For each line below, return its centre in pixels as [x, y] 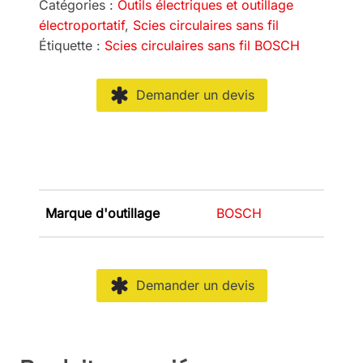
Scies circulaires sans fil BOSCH [202, 45]
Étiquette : [72, 45]
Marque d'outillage [102, 213]
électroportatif [82, 25]
